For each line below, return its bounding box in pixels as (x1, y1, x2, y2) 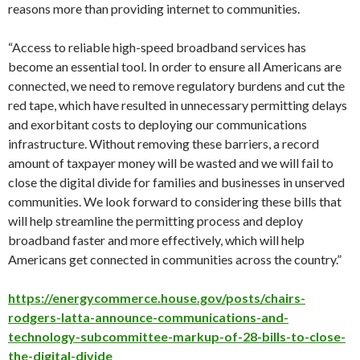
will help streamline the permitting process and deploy (8, 212, 303, 228)
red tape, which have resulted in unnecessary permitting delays (8, 96, 347, 112)
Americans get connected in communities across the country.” (8, 251, 342, 267)
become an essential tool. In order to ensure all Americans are (8, 58, 342, 74)
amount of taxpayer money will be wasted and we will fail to (8, 154, 333, 170)
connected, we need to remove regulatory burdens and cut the (8, 77, 345, 93)
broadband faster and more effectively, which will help (8, 231, 305, 247)
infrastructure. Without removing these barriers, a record (8, 135, 319, 151)
